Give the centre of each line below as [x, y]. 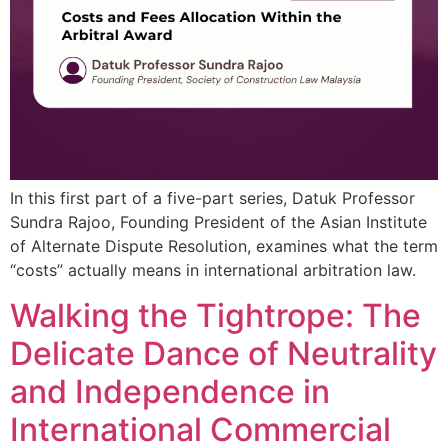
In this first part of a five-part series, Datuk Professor [212, 198]
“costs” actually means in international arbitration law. [213, 270]
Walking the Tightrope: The [215, 315]
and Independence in [170, 391]
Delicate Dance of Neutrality [223, 353]
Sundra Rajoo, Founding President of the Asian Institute [218, 222]
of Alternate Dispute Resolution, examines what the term [224, 246]
